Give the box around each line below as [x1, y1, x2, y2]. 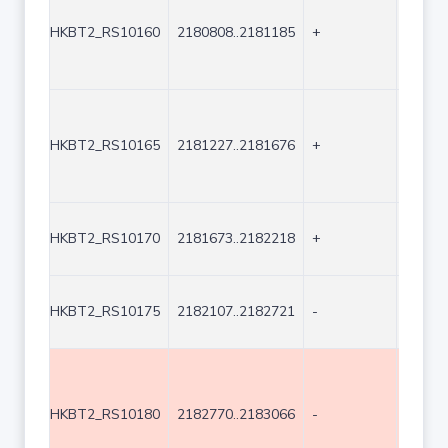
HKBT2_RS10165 [50, 136, 160, 155]
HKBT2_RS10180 [50, 405, 160, 424]
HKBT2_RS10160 [50, 23, 160, 42]
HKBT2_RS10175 [50, 302, 160, 321]
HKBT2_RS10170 [50, 229, 160, 248]
